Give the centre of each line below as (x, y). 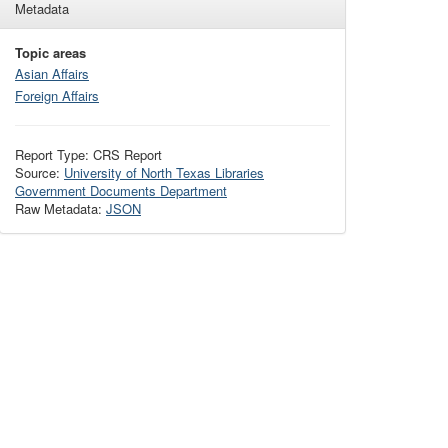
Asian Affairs (52, 74)
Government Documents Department (121, 190)
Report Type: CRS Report (88, 154)
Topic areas (50, 52)
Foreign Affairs (57, 95)
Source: (39, 172)
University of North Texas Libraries (164, 172)
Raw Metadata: (60, 208)
